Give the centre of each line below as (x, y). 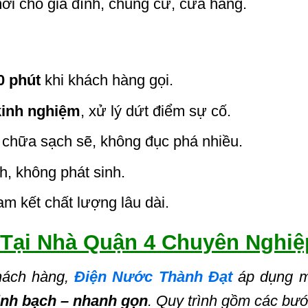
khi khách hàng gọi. (107, 80)
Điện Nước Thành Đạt (153, 277)
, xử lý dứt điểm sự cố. (155, 111)
